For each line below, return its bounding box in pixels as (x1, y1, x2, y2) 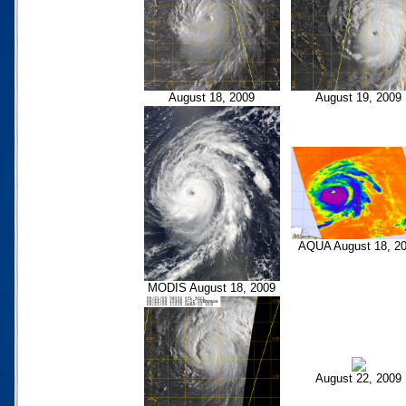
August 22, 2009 (315, 371, 401, 385)
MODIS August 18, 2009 (148, 280, 275, 295)
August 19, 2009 (315, 90, 401, 104)
